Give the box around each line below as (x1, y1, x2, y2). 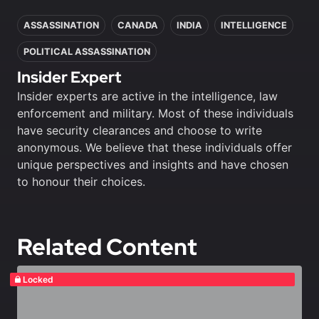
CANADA (117, 19, 158, 31)
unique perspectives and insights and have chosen (17, 157, 288, 172)
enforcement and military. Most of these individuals (17, 105, 293, 120)
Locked (22, 273, 53, 285)
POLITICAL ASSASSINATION (23, 46, 150, 57)
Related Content (17, 231, 197, 262)
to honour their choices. (17, 174, 145, 189)
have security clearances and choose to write (17, 122, 262, 137)
